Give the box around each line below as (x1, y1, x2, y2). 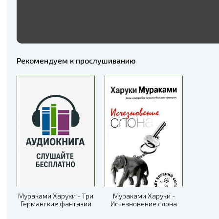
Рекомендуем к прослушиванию (17, 55, 135, 65)
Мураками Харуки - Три (18, 191, 93, 200)
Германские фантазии (20, 199, 91, 208)
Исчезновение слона (110, 199, 177, 208)
